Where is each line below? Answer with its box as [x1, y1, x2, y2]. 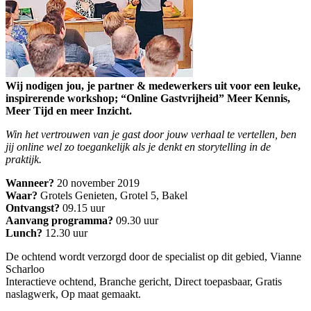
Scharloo [6, 263, 44, 276]
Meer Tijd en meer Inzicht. [6, 105, 132, 117]
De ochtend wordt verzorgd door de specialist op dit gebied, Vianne [6, 251, 301, 263]
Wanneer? [6, 177, 57, 190]
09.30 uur [113, 215, 158, 227]
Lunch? [6, 227, 45, 239]
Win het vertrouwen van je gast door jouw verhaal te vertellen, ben [6, 128, 296, 141]
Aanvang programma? [6, 215, 113, 227]
